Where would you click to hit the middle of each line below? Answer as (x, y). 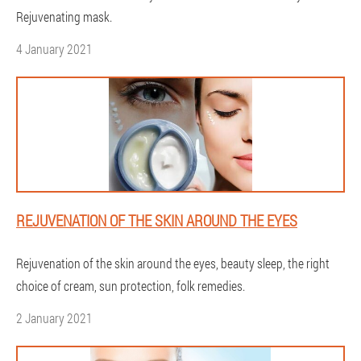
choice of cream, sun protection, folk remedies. (131, 286)
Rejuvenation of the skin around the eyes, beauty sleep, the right (173, 263)
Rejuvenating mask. (64, 17)
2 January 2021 (54, 318)
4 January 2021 (54, 49)
